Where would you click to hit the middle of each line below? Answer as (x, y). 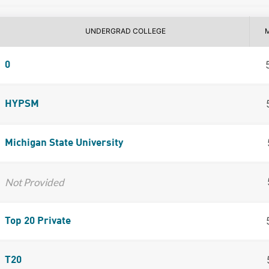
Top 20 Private (38, 221)
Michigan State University (64, 143)
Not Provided (34, 182)
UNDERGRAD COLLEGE (125, 31)
